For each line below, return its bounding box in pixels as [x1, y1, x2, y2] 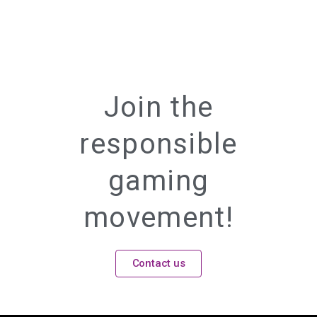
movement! [83, 200, 234, 234]
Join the [103, 90, 214, 124]
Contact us [132, 257, 185, 270]
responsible [79, 127, 238, 161]
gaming [108, 163, 209, 197]
